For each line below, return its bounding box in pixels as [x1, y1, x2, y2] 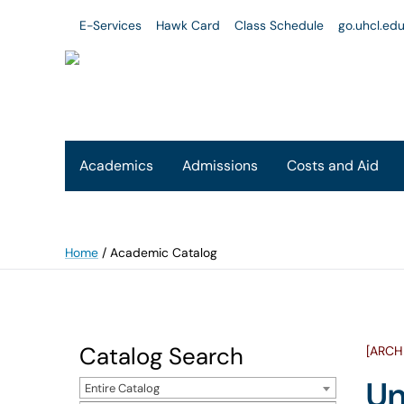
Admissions [182, 156, 258, 175]
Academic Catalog [110, 244, 217, 261]
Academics [79, 156, 153, 175]
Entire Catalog [85, 381, 160, 396]
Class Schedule [234, 17, 324, 33]
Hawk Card [156, 17, 220, 33]
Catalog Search [79, 341, 243, 372]
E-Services [79, 17, 142, 33]
